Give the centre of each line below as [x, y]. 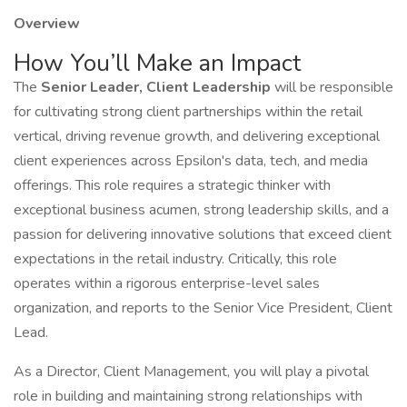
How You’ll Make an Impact [157, 63]
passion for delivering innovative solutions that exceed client [203, 234]
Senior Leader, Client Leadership [158, 87]
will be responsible [334, 87]
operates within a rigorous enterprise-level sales [167, 283]
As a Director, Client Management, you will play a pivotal [191, 372]
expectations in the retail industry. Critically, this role [175, 259]
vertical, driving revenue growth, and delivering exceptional [197, 136]
